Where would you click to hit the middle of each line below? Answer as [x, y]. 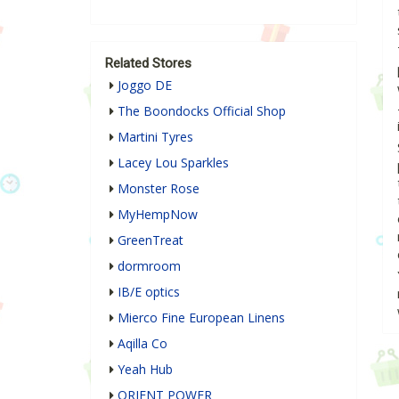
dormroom [149, 266]
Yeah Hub [145, 370]
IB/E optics [149, 292]
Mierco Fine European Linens [201, 318]
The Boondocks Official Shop [202, 111]
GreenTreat [151, 240]
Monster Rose [159, 189]
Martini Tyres [155, 137]
